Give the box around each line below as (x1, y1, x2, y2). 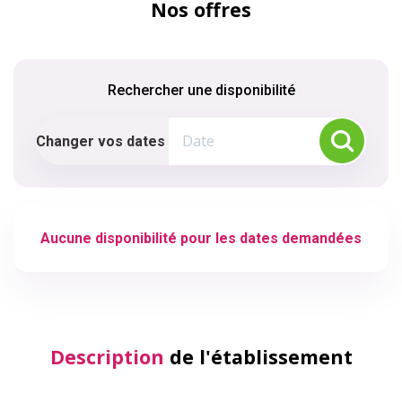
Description (49, 344, 164, 370)
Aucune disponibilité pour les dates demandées (40, 230, 362, 247)
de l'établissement (163, 344, 353, 370)
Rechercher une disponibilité (107, 82, 295, 99)
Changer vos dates (36, 133, 165, 150)
